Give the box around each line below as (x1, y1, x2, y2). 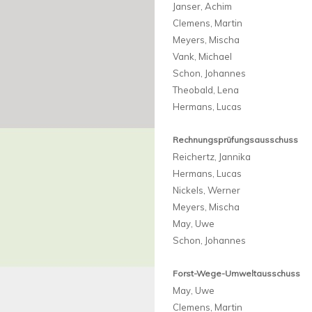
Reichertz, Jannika (173, 151, 251, 163)
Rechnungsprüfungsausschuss (173, 134, 298, 146)
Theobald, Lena (173, 84, 239, 96)
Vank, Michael (173, 51, 232, 63)
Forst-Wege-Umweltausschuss (173, 268, 300, 279)
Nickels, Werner (173, 185, 240, 196)
